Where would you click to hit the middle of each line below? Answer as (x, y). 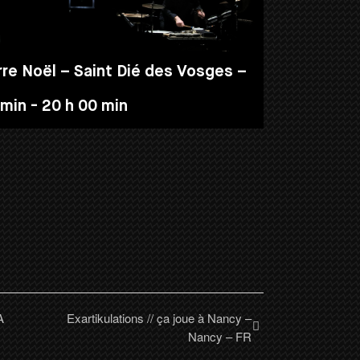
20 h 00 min (85, 106)
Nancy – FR (220, 336)
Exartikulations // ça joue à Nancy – (160, 317)
